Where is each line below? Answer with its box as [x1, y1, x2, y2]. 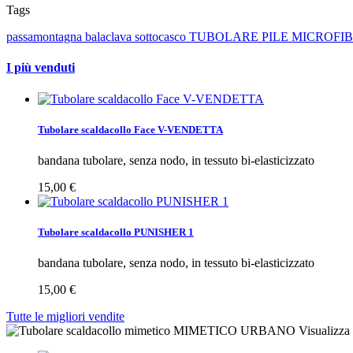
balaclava [85, 30, 135, 44]
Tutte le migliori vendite [6, 310, 124, 324]
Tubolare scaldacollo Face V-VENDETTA [38, 123, 223, 136]
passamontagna [6, 30, 85, 44]
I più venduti [6, 61, 75, 75]
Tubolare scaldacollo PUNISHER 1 [38, 226, 194, 239]
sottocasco [135, 30, 189, 44]
